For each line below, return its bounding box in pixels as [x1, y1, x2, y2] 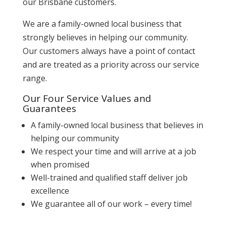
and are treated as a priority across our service [22, 59, 199, 70]
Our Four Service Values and [22, 91, 151, 105]
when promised [30, 158, 89, 170]
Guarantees [22, 101, 76, 115]
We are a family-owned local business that [22, 18, 182, 29]
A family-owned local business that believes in [30, 119, 203, 131]
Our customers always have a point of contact [22, 45, 195, 56]
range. [22, 72, 47, 84]
